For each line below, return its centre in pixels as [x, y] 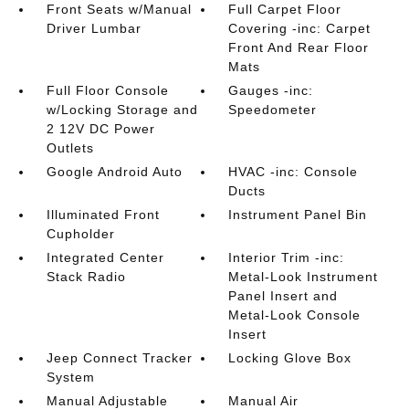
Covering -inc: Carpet [300, 28]
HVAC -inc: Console [294, 172]
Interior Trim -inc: [287, 257]
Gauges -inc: [271, 90]
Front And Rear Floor [299, 47]
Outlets [70, 148]
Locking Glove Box [290, 358]
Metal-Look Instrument [304, 277]
